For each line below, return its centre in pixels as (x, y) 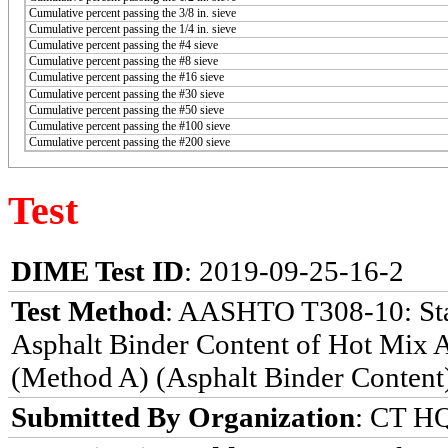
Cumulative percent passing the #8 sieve (123, 60)
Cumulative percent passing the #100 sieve (129, 125)
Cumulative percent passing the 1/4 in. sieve (132, 28)
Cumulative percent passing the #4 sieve (123, 44)
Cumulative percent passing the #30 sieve (126, 93)
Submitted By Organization (183, 417)
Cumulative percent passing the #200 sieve (129, 141)
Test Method (88, 311)
